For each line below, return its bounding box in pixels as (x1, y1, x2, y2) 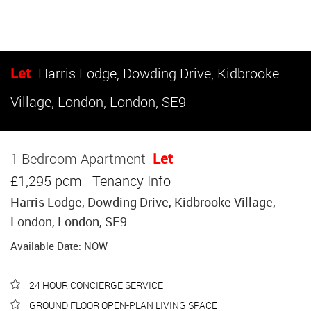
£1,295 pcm (10, 171, 92, 190)
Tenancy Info (92, 171, 171, 190)
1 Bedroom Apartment (10, 149, 153, 168)
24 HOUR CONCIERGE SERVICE (27, 278, 163, 292)
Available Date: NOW (10, 238, 108, 253)
